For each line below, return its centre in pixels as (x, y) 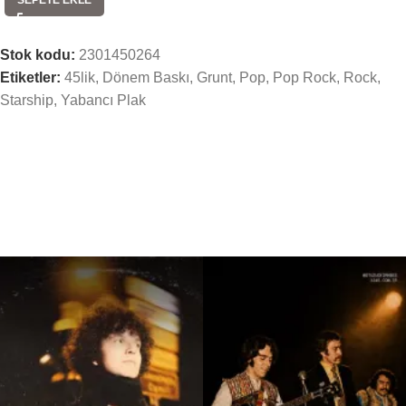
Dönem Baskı (146, 77)
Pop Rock (304, 77)
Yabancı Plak (103, 100)
